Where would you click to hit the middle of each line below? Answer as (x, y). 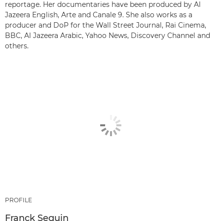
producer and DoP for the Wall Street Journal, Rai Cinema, (106, 25)
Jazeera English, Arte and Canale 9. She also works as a (99, 15)
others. (17, 46)
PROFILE (18, 200)
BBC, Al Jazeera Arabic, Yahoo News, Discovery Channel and (108, 36)
